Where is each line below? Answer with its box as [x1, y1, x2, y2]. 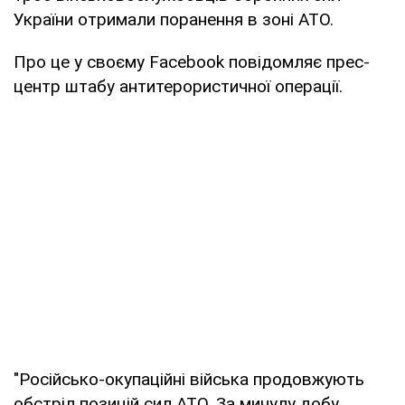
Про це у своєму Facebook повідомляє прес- [14, 51, 370, 72]
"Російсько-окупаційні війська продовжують [14, 368, 364, 390]
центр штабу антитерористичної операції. [14, 75, 343, 97]
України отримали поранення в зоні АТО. [14, 8, 334, 30]
